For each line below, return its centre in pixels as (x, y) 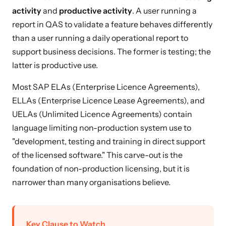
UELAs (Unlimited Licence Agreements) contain (102, 114)
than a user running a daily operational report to (100, 38)
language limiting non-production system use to (102, 128)
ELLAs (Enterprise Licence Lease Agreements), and (108, 100)
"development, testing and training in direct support (109, 141)
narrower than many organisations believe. (91, 182)
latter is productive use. (55, 65)
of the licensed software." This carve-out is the (97, 155)
